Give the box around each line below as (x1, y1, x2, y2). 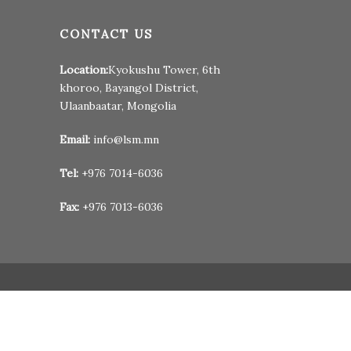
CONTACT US (59, 27, 153, 42)
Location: (59, 63, 108, 78)
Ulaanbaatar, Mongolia (59, 99, 176, 114)
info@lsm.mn (92, 132, 159, 147)
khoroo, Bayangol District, (59, 81, 198, 96)
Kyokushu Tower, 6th (107, 63, 220, 78)
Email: (59, 132, 90, 147)
